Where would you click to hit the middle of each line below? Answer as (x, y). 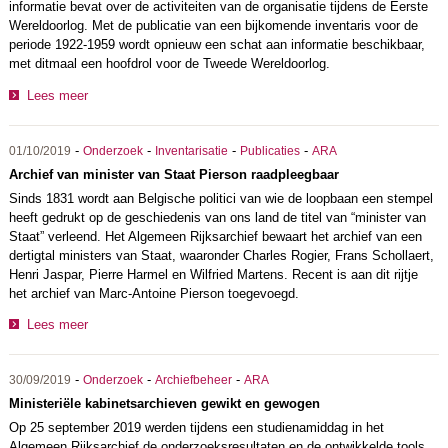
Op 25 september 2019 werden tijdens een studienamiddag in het (196, 428)
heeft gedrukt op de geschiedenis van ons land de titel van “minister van (217, 217)
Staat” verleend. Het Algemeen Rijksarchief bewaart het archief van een (215, 236)
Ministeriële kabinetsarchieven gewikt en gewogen (164, 404)
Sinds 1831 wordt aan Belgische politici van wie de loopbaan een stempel (220, 198)
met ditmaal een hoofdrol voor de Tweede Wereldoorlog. (169, 63)
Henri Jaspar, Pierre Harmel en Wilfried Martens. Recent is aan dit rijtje (213, 274)
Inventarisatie (191, 150)
